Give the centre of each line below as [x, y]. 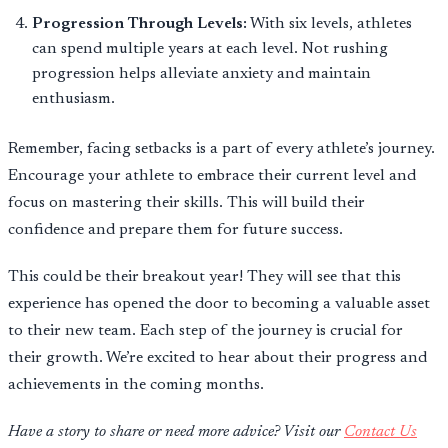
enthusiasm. [73, 98]
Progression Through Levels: [139, 23]
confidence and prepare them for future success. [175, 229]
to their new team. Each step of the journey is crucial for [205, 330]
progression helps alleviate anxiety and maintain [201, 73]
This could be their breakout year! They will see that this [204, 276]
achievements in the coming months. [136, 384]
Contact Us [380, 431]
